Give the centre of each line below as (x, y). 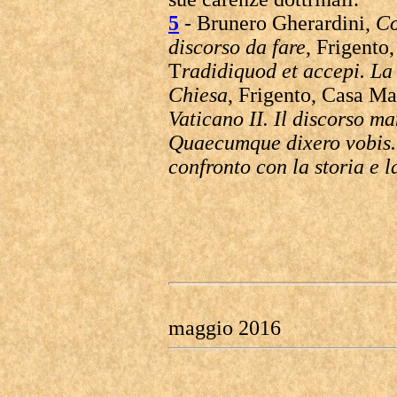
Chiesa (198, 95)
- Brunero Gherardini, (277, 23)
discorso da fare (237, 47)
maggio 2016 (225, 328)
